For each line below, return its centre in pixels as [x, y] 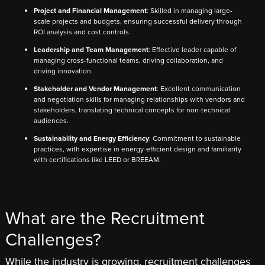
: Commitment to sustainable [195, 138]
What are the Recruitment [105, 218]
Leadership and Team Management [91, 49]
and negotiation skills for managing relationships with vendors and [139, 99]
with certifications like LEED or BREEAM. [97, 159]
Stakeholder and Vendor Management [95, 88]
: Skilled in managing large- [190, 10]
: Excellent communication [199, 88]
